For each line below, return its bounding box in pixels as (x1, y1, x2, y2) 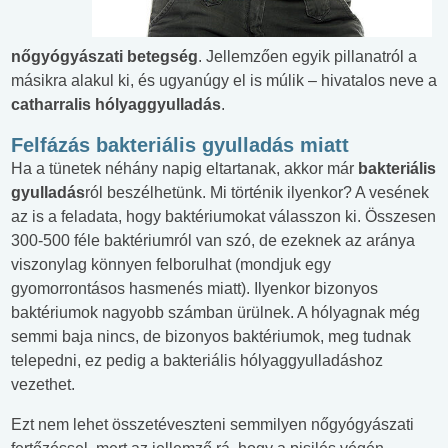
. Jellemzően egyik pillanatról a (198, 47, 417, 65)
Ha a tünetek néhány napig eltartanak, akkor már (11, 159, 358, 177)
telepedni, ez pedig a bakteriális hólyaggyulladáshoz (11, 351, 383, 369)
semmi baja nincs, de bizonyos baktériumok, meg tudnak (11, 327, 411, 345)
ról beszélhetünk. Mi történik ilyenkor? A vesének (85, 183, 429, 201)
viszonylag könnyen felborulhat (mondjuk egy (11, 255, 331, 273)
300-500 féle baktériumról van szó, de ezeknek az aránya (11, 231, 415, 249)
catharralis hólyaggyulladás (11, 95, 221, 113)
